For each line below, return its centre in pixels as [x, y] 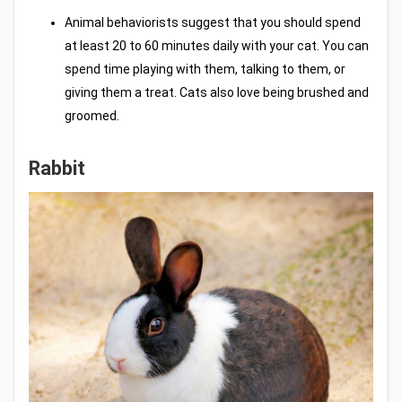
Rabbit [57, 168]
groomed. [92, 115]
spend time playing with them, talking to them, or [205, 69]
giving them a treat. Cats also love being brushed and [217, 92]
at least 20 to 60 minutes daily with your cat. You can [217, 45]
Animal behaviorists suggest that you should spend [213, 22]
